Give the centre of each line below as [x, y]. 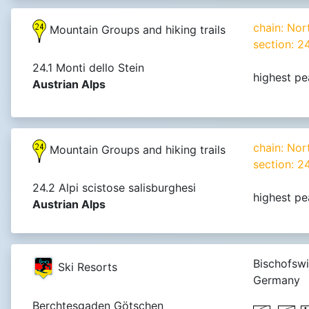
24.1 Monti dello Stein [88, 68]
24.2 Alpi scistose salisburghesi [114, 188]
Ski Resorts [86, 267]
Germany [277, 280]
